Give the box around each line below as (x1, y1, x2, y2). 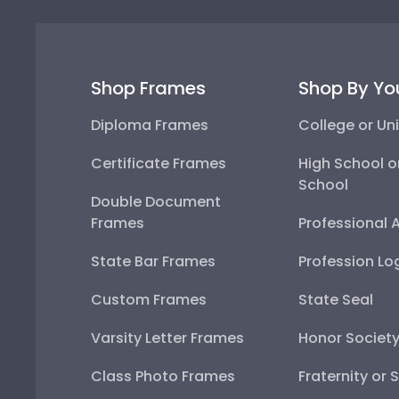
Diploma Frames (91, 114, 208, 135)
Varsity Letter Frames (91, 327, 244, 348)
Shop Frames (91, 75, 206, 101)
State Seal (297, 289, 373, 310)
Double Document (91, 191, 221, 212)
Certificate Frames (91, 152, 226, 174)
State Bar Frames (91, 250, 216, 272)
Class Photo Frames (91, 365, 235, 387)
